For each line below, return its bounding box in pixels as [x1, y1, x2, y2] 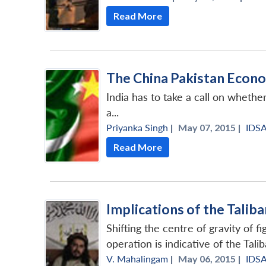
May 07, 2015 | [178, 121, 241, 133]
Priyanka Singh [106, 121, 168, 133]
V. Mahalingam [106, 252, 168, 264]
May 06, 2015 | [178, 252, 241, 264]
